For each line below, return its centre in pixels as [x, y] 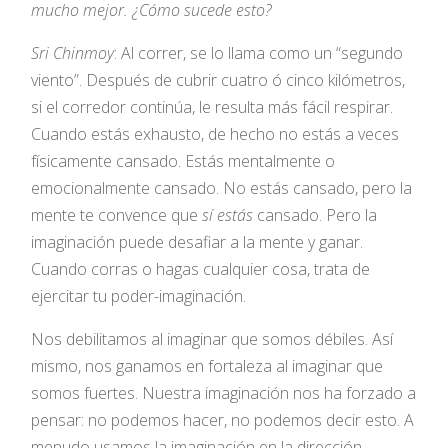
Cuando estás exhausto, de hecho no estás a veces [215, 133]
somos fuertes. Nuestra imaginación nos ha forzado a [224, 392]
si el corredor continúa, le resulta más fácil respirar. [212, 106]
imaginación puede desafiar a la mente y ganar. [197, 241]
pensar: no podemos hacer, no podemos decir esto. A [223, 419]
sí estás [228, 214]
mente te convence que [117, 214]
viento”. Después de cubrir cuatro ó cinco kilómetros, [218, 79]
